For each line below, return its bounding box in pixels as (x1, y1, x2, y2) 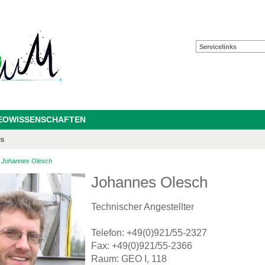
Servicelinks (199, 43, 237, 50)
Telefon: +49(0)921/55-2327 (91, 228, 207, 238)
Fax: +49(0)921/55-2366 (91, 241, 192, 251)
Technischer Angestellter (91, 202, 194, 212)
